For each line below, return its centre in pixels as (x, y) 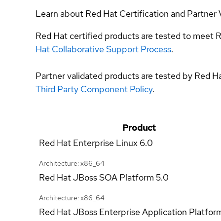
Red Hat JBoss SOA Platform (96, 177)
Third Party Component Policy (94, 89)
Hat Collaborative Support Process (103, 49)
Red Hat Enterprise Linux (88, 143)
